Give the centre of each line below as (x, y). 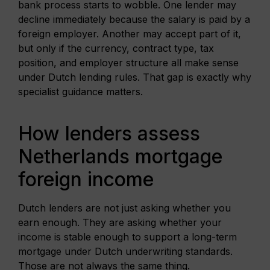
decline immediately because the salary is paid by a (134, 20)
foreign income (86, 179)
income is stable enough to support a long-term (127, 237)
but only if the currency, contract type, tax (116, 49)
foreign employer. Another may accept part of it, (130, 34)
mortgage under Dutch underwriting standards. (125, 251)
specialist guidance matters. (80, 92)
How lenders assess (109, 133)
